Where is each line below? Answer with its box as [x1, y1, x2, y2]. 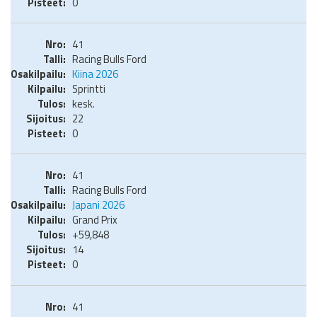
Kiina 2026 [72, 66, 118, 83]
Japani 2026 [72, 197, 125, 214]
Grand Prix [72, 212, 117, 229]
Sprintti [72, 81, 105, 98]
